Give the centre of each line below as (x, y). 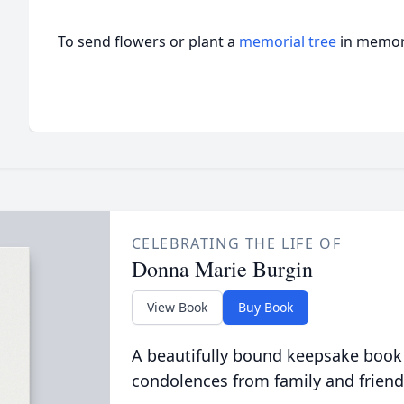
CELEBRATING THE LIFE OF (236, 243)
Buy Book (265, 307)
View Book (177, 307)
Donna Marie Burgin (222, 269)
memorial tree (288, 41)
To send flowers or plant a (148, 41)
